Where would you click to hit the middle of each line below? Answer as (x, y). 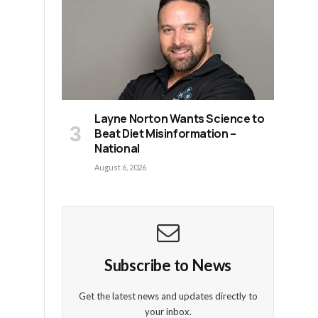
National (117, 148)
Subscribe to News (168, 265)
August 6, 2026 (120, 167)
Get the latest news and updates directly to (168, 296)
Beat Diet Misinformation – (165, 133)
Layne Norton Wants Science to (180, 118)
